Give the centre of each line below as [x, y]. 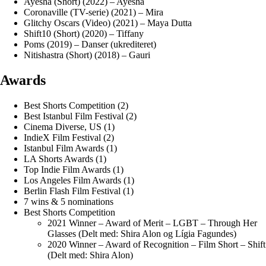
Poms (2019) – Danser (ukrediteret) [90, 44]
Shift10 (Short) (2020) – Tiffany [84, 33]
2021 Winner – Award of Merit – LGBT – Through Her [152, 223]
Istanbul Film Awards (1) [70, 148]
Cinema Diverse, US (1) [69, 126]
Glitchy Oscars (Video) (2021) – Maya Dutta [108, 23]
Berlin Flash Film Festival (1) [79, 191]
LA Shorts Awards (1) [65, 159]
